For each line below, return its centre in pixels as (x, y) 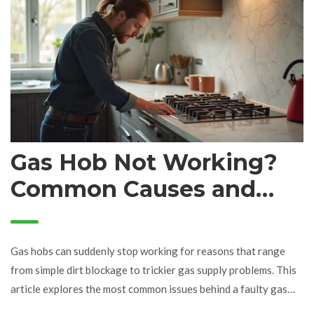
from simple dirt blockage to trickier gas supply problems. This (153, 270)
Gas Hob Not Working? (144, 163)
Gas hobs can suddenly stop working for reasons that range (148, 251)
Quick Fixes (78, 216)
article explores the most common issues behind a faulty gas (149, 289)
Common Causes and (133, 189)
